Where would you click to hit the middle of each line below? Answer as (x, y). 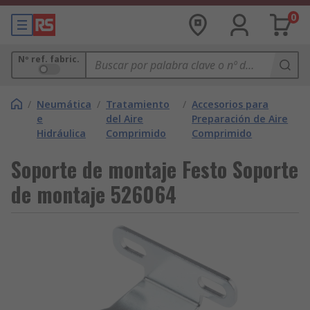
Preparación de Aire (240, 119)
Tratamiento (138, 104)
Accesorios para (230, 104)
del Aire (125, 119)
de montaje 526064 (94, 194)
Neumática (64, 104)
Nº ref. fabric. (49, 59)
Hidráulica (61, 133)
